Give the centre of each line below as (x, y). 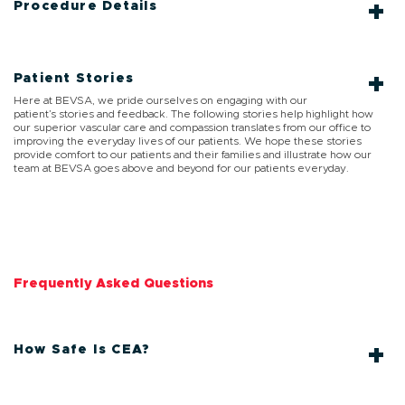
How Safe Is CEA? (82, 350)
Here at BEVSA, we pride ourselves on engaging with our (160, 100)
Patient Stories (74, 79)
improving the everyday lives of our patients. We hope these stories (188, 141)
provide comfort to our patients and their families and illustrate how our (193, 155)
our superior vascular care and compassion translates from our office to (192, 127)
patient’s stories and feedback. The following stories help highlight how (193, 114)
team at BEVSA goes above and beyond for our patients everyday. (181, 168)
